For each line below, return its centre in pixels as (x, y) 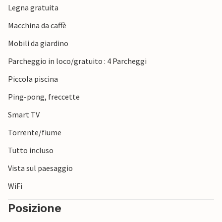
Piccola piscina (33, 79)
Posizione (35, 208)
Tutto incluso (31, 150)
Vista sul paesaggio (40, 168)
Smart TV (24, 115)
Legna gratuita (33, 8)
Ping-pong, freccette (44, 97)
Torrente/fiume (35, 133)
